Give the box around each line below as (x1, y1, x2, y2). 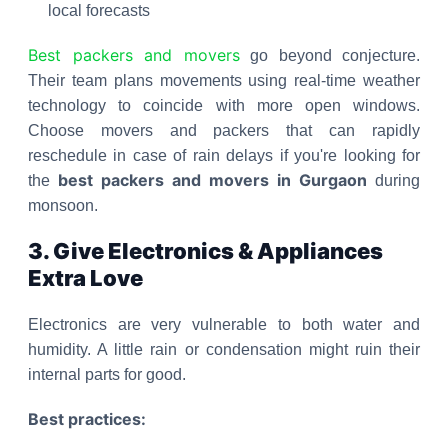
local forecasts (48, 2, 150, 19)
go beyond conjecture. (239, 47, 420, 64)
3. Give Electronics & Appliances (28, 238, 383, 264)
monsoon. (28, 197, 98, 214)
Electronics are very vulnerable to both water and (28, 316, 420, 333)
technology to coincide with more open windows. (28, 97, 420, 114)
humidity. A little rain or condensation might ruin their (28, 341, 420, 358)
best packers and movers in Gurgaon (58, 170, 367, 190)
